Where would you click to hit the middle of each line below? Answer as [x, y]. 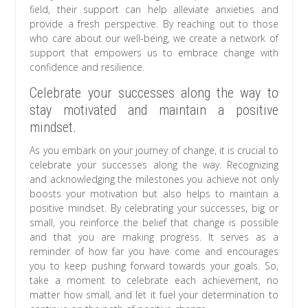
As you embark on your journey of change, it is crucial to [154, 151]
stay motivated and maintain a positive [154, 110]
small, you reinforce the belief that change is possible [154, 223]
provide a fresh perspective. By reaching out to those [154, 24]
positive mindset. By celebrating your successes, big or [154, 208]
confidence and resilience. [87, 67]
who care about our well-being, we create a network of [154, 38]
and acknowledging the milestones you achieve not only [154, 179]
